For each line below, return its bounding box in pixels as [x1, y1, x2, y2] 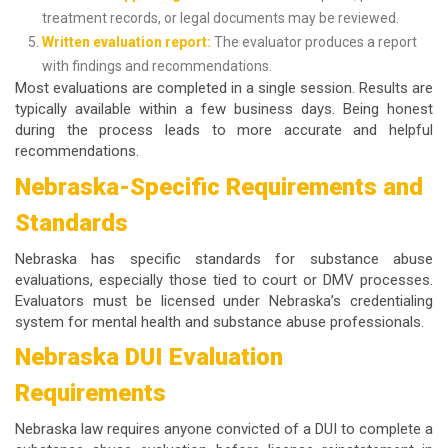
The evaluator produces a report [211, 34, 417, 51]
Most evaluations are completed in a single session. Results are [15, 79, 433, 98]
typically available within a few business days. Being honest [15, 100, 433, 119]
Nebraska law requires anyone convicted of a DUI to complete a [15, 420, 433, 439]
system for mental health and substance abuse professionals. [15, 312, 424, 331]
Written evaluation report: [42, 34, 211, 51]
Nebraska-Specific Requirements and [15, 172, 423, 201]
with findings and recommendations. [42, 58, 272, 75]
